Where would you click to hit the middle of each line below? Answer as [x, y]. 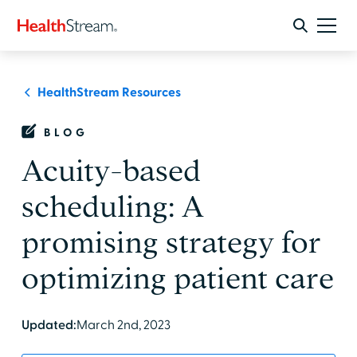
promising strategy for [171, 243]
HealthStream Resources [109, 92]
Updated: [49, 325]
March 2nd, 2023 [123, 325]
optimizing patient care [177, 279]
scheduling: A [112, 207]
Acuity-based [111, 171]
